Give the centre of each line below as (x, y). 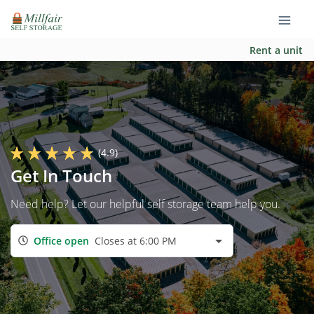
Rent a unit (276, 50)
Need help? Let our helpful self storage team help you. (145, 204)
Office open (62, 240)
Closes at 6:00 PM (136, 240)
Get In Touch (61, 176)
